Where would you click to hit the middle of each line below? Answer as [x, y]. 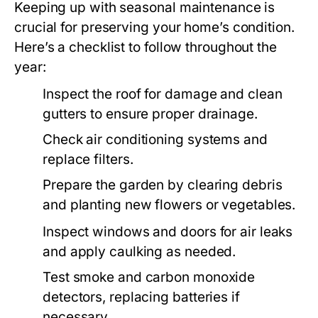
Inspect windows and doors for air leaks [168, 232]
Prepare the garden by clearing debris [163, 185]
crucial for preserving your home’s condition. [154, 27]
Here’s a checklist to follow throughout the [146, 47]
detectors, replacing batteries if [141, 297]
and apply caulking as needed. [139, 252]
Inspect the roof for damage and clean [163, 94]
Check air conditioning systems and [155, 139]
